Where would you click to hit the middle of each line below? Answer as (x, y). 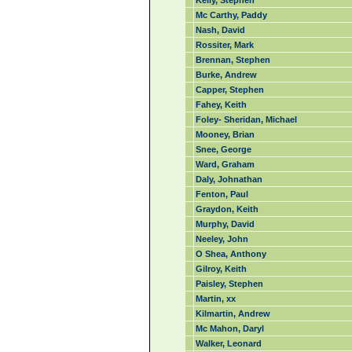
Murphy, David (225, 224)
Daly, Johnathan (229, 179)
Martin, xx (215, 299)
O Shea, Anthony (231, 254)
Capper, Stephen (229, 90)
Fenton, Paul (222, 194)
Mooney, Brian (225, 134)
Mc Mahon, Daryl (229, 328)
